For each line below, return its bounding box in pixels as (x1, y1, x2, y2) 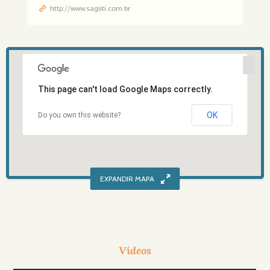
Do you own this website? (37, 111, 121, 120)
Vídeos (119, 243, 151, 257)
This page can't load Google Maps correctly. (37, 84, 213, 95)
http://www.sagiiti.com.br (49, 3, 130, 14)
